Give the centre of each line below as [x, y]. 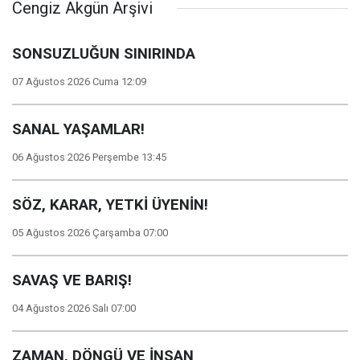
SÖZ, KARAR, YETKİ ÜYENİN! [110, 205]
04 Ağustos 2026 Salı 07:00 [74, 308]
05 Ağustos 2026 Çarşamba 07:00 [90, 233]
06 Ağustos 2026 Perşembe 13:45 [89, 157]
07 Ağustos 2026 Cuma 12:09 [79, 82]
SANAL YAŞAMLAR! [78, 129]
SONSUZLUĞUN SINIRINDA [104, 54]
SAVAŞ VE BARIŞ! [72, 280]
